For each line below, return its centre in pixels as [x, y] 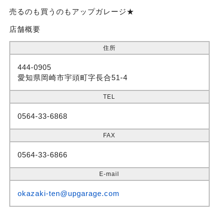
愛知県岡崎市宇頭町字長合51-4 [72, 78]
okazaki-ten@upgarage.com [68, 194]
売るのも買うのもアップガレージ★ [72, 12]
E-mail [109, 174]
